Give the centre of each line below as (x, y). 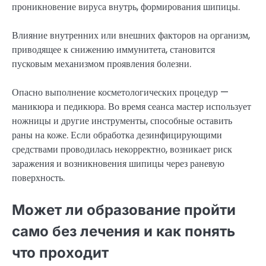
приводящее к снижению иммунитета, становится (113, 50)
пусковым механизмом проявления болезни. (102, 64)
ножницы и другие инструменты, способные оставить (122, 121)
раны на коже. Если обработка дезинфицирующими (117, 135)
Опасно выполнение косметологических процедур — (120, 93)
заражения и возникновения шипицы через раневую (118, 164)
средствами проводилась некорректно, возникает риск (122, 150)
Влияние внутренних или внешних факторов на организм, (131, 36)
